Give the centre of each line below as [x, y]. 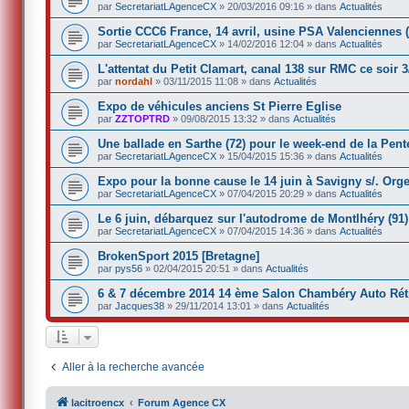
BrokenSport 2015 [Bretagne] [179, 256]
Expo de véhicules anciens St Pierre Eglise [220, 106]
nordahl [134, 81]
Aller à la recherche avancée [134, 367]
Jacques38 [140, 305]
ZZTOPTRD [143, 118]
